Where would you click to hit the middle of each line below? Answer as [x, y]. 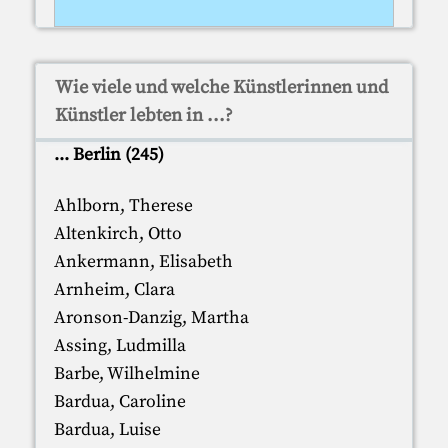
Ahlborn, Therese [123, 205]
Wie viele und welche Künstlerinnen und [221, 87]
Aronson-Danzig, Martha [151, 317]
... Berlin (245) [108, 154]
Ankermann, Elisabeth [143, 261]
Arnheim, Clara [114, 289]
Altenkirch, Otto [117, 233]
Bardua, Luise [107, 429]
